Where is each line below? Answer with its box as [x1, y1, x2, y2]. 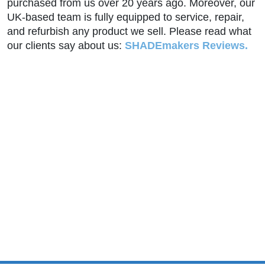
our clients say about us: [7, 39, 125, 51]
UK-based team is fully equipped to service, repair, [7, 11, 244, 23]
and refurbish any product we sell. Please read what [7, 25, 251, 37]
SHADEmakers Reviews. [125, 39, 248, 51]
